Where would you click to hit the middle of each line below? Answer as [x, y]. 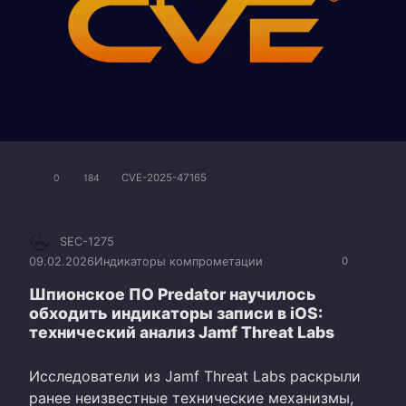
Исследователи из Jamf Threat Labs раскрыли [195, 377]
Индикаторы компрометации [179, 262]
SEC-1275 [87, 242]
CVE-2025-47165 [164, 178]
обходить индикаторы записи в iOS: [176, 314]
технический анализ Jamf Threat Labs [182, 333]
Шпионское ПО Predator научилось [173, 295]
